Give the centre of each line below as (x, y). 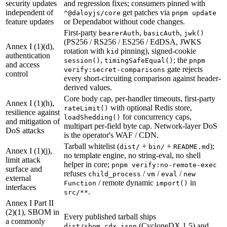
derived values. (88, 88)
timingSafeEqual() (139, 61)
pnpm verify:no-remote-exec (164, 165)
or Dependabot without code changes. (124, 22)
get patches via (146, 13)
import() (172, 183)
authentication (28, 56)
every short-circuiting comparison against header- (142, 79)
